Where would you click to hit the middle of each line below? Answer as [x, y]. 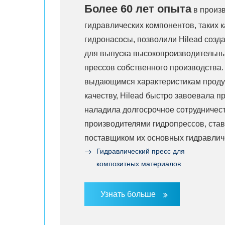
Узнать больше [128, 194]
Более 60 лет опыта [138, 9]
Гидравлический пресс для [141, 151]
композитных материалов [139, 164]
